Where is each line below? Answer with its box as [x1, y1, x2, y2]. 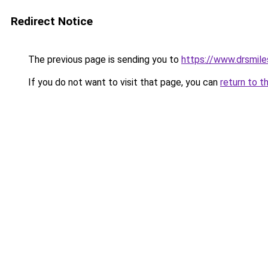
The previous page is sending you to [26, 54, 181, 65]
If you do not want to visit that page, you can [26, 77, 220, 88]
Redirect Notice [11, 14, 93, 28]
